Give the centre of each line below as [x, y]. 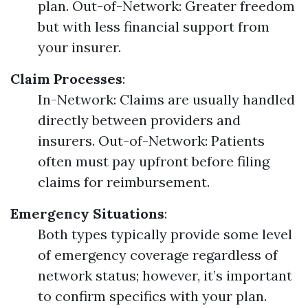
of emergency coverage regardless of [158, 255]
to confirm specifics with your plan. [152, 296]
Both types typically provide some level [165, 234]
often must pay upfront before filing [154, 161]
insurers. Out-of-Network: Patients [151, 141]
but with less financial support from [154, 26]
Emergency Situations [87, 213]
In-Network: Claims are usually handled [166, 99]
